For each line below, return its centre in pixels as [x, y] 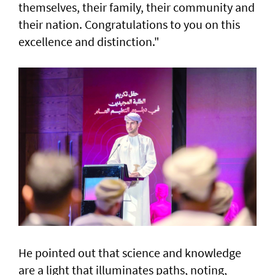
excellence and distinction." [89, 42]
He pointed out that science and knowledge [130, 253]
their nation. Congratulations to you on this [129, 25]
